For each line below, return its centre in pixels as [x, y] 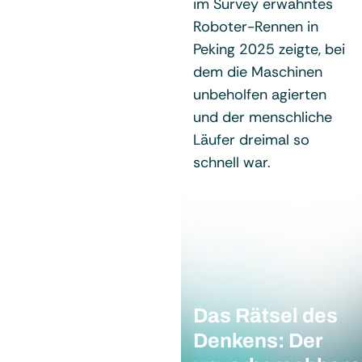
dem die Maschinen [258, 72]
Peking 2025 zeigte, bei [269, 49]
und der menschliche [263, 117]
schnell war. [232, 162]
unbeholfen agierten [260, 94]
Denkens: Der [258, 340]
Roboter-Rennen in [256, 26]
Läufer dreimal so [251, 139]
